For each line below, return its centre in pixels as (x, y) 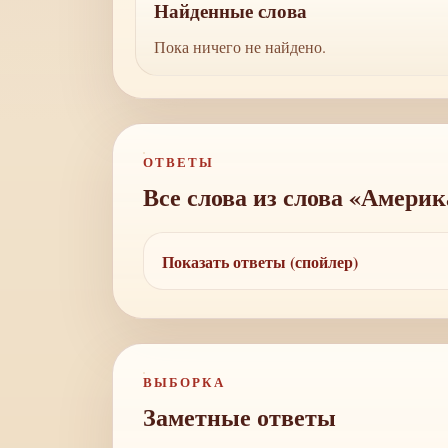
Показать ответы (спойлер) (260, 261)
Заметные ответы (239, 416)
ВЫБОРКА (184, 381)
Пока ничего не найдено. (240, 46)
